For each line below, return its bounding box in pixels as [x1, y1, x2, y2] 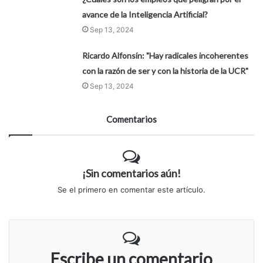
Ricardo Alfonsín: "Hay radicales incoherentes [82, 50, 249, 61]
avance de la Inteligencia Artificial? [82, 9, 208, 20]
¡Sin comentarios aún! [82, 167, 181, 180]
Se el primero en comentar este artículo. [58, 185, 205, 195]
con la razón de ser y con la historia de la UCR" [82, 66, 249, 76]
